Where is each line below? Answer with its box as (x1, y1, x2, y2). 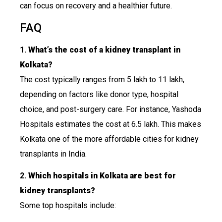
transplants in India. (20, 149, 87, 159)
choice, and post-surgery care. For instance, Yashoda (20, 104, 201, 114)
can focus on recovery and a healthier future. (20, 1, 172, 11)
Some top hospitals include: (20, 201, 116, 211)
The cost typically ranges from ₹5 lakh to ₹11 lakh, (20, 74, 184, 84)
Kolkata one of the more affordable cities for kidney (20, 134, 199, 144)
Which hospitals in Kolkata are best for (28, 171, 176, 181)
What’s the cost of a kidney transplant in (28, 45, 180, 55)
